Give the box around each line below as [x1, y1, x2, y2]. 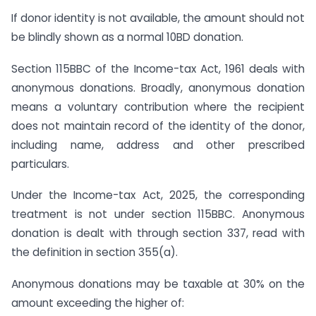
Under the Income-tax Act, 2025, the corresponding [11, 188, 305, 203]
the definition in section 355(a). [11, 245, 178, 260]
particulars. [11, 156, 69, 171]
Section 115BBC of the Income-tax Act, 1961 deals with [11, 61, 305, 76]
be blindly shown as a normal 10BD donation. [11, 29, 243, 44]
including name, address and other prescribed [11, 137, 305, 152]
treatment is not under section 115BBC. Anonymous [11, 207, 305, 222]
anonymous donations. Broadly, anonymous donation [11, 80, 305, 95]
